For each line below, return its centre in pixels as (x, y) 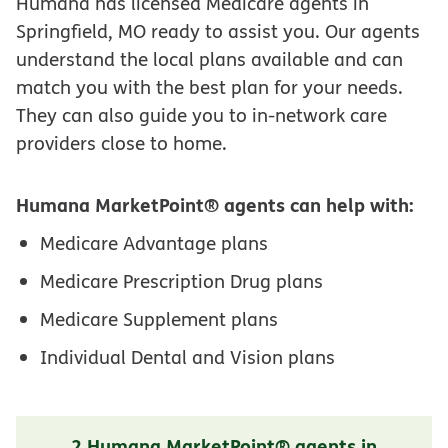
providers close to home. (121, 143)
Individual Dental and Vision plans (187, 356)
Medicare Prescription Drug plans (181, 280)
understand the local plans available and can (209, 59)
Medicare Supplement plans (159, 318)
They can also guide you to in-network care (201, 115)
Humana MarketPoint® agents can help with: (215, 204)
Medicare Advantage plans (154, 242)
